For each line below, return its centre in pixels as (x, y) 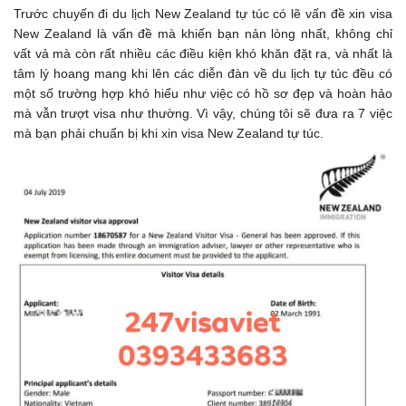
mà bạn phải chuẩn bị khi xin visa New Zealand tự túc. (169, 134)
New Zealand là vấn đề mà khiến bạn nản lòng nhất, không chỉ (203, 34)
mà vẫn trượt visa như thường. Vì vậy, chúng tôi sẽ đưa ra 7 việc (203, 114)
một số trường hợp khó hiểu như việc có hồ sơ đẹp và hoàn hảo (203, 94)
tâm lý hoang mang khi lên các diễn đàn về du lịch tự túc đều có (203, 74)
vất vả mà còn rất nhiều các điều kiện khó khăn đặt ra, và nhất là (203, 54)
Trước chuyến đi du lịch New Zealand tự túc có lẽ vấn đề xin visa (203, 14)
